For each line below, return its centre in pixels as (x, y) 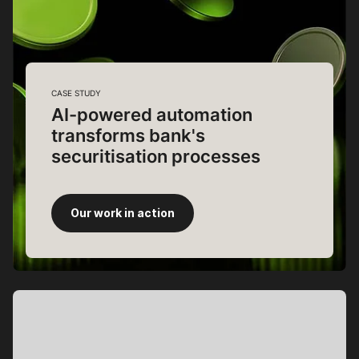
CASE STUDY (76, 93)
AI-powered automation (152, 115)
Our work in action (123, 214)
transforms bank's (128, 135)
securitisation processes (156, 156)
